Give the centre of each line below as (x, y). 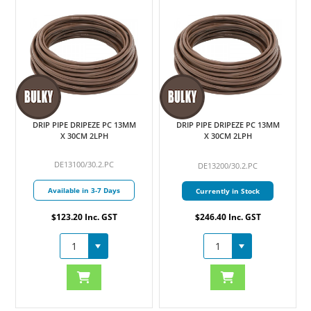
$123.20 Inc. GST (84, 217)
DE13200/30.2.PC (228, 166)
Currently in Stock (228, 191)
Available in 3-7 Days (84, 191)
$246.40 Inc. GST (228, 217)
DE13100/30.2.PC (84, 165)
